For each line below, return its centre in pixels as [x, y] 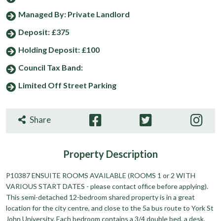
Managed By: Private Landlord [74, 14]
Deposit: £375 [44, 32]
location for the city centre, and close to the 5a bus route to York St [110, 208]
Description [132, 154]
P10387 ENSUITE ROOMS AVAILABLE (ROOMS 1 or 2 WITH [101, 175]
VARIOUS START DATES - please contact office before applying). [107, 186]
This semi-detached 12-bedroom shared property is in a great [100, 197]
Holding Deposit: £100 [59, 49]
